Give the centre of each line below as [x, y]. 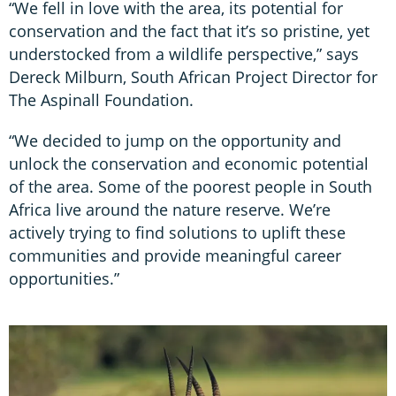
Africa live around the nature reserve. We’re [170, 209]
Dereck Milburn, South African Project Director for [193, 76]
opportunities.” [64, 278]
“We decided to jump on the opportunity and [175, 140]
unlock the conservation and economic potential [189, 163]
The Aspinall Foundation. [101, 99]
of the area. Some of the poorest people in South [190, 186]
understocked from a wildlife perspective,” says [184, 53]
